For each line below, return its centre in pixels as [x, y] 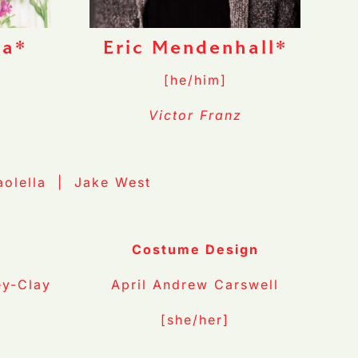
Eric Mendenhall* [195, 48]
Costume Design [195, 250]
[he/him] [195, 80]
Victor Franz [195, 115]
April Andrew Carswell [195, 285]
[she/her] [195, 320]
